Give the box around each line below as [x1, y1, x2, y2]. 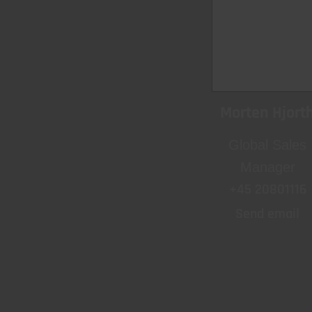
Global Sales [228, 136, 306, 153]
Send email [235, 204, 299, 223]
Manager [240, 159, 295, 175]
